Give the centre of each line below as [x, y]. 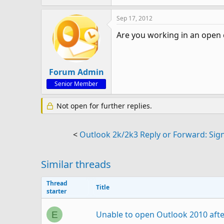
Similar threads [76, 164]
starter [56, 191]
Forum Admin [76, 72]
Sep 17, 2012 [134, 18]
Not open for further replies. [103, 106]
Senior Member [76, 84]
